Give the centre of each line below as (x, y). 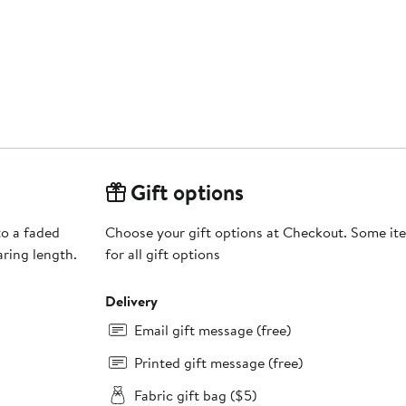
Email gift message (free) (212, 330)
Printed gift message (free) (218, 363)
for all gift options (162, 254)
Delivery (131, 301)
